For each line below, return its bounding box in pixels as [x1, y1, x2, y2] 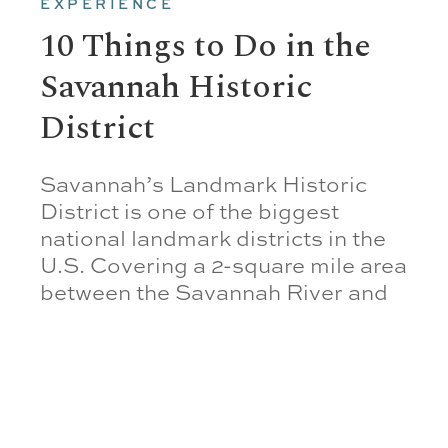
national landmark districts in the [40, 223, 386, 254]
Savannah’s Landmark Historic [40, 169, 367, 200]
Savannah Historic [40, 62, 312, 113]
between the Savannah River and [40, 277, 388, 308]
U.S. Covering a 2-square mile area [40, 250, 407, 281]
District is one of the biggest [40, 196, 339, 227]
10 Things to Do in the [40, 21, 371, 72]
